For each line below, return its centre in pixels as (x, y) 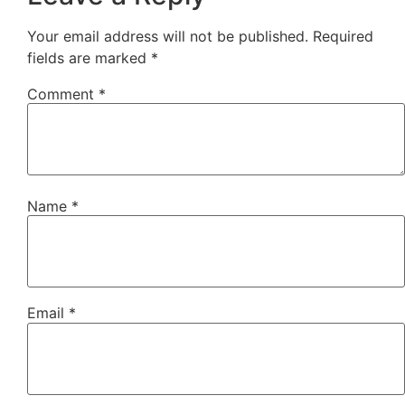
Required (343, 36)
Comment (63, 94)
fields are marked (89, 57)
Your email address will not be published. (168, 36)
